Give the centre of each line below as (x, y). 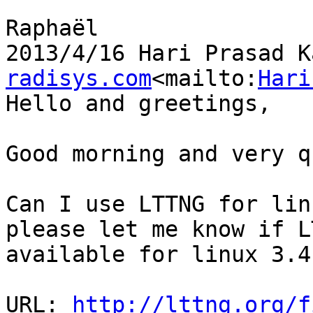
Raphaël (52, 28)
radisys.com (79, 79)
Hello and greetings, (138, 104)
